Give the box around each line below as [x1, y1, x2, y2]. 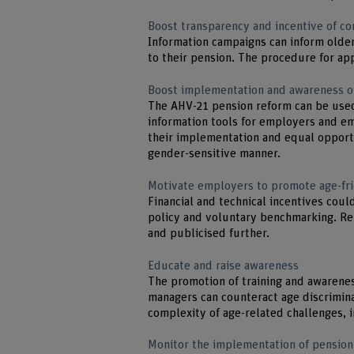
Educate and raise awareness [148, 259, 299, 272]
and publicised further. [148, 227, 270, 239]
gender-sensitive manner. [148, 148, 281, 160]
